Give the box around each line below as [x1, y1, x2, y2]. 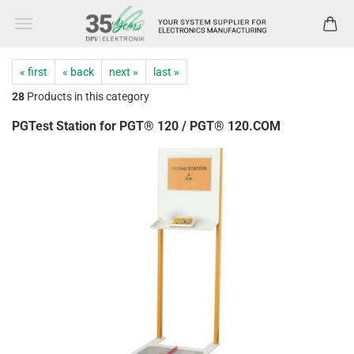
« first [20, 66, 47, 78]
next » [109, 66, 138, 78]
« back [62, 66, 94, 78]
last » [153, 66, 179, 78]
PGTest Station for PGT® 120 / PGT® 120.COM [12, 119, 281, 134]
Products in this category [24, 90, 149, 103]
